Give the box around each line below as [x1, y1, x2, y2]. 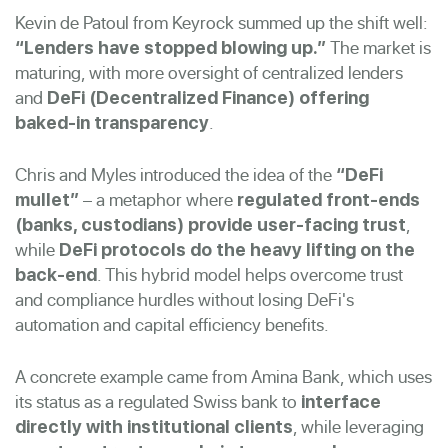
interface [301, 390, 381, 412]
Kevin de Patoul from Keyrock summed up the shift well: [15, 9, 428, 35]
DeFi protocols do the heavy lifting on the [59, 238, 415, 260]
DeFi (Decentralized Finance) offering [47, 86, 369, 108]
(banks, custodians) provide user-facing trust [15, 213, 406, 235]
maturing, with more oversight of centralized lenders [15, 59, 403, 85]
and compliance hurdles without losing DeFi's [15, 286, 354, 312]
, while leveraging [293, 413, 424, 439]
